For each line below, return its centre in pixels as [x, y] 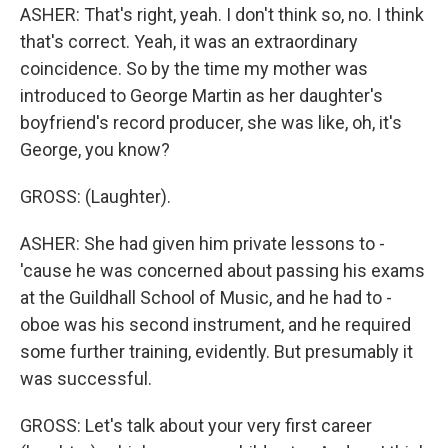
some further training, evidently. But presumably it [216, 352]
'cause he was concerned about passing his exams [222, 271]
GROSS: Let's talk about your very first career [196, 426]
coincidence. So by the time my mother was [194, 69]
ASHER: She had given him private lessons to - [202, 244]
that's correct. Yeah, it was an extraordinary [189, 42]
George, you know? [95, 150]
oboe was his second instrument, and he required [215, 325]
